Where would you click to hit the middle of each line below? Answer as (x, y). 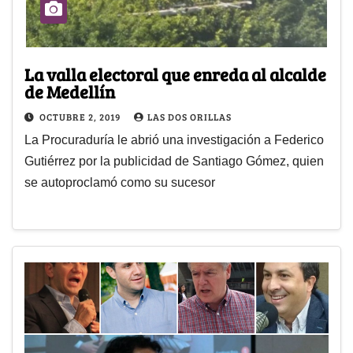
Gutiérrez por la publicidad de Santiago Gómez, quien (174, 162)
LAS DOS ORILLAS (190, 117)
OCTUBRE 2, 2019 (81, 117)
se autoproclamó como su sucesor (120, 183)
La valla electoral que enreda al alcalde (175, 74)
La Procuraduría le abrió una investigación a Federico (174, 140)
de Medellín (70, 92)
